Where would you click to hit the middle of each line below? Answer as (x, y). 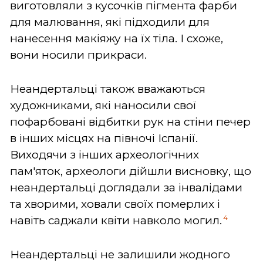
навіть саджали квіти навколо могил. (116, 220)
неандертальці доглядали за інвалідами (126, 187)
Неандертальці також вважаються (108, 89)
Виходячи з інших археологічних (104, 154)
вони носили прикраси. (78, 55)
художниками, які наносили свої (103, 105)
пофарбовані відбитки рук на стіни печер (130, 122)
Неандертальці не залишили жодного (120, 254)
